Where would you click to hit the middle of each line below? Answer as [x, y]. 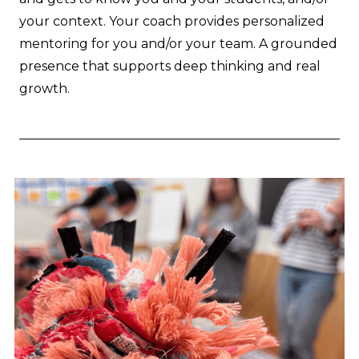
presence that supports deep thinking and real [170, 67]
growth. [44, 89]
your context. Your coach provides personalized [172, 22]
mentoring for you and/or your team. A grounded [178, 44]
